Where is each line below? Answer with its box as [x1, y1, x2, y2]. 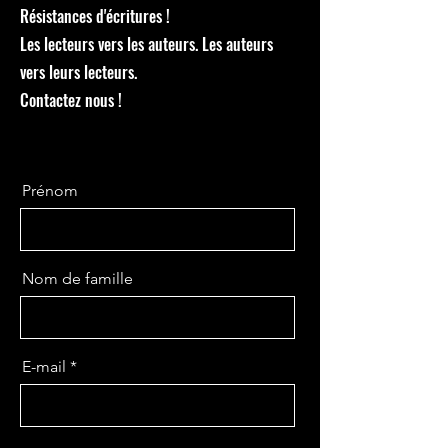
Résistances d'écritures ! [20, 4, 174, 28]
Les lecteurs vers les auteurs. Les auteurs [20, 32, 273, 56]
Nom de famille [22, 269, 133, 288]
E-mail [22, 357, 66, 376]
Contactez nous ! [20, 88, 122, 112]
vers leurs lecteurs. [20, 60, 137, 84]
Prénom [22, 181, 78, 200]
